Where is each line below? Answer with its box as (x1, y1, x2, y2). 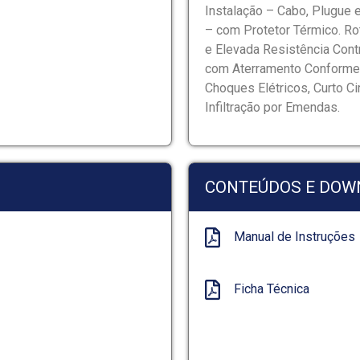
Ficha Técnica (234, 281, 310, 297)
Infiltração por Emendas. (205, 100, 340, 116)
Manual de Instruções (234, 229, 356, 245)
